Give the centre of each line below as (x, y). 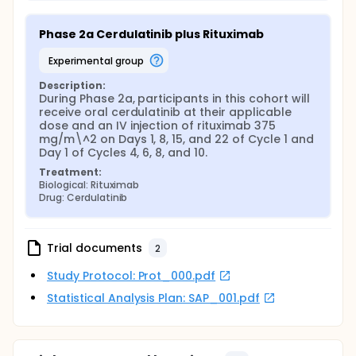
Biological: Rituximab (89, 185)
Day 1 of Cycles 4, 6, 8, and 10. (124, 153)
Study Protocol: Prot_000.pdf (132, 276)
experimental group (98, 60)
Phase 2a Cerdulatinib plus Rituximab (151, 34)
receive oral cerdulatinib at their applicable (165, 112)
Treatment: (70, 172)
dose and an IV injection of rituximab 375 (157, 126)
